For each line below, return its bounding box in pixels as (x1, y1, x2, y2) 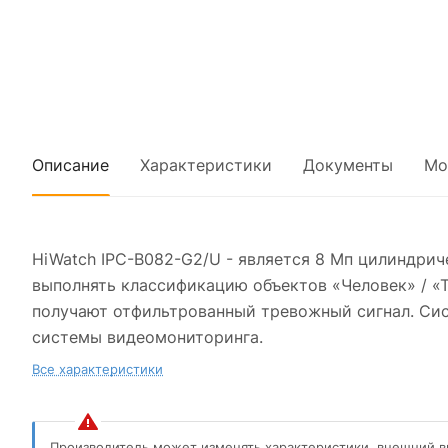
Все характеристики (32, 361, 163, 377)
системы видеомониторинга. (32, 327, 263, 347)
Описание (32, 155, 109, 175)
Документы (303, 155, 393, 175)
